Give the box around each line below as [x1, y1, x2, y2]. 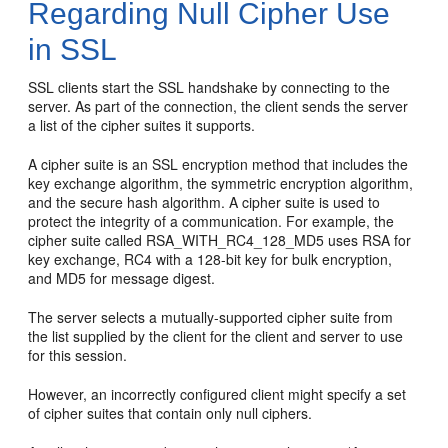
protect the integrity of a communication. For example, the [28, 211, 395, 231]
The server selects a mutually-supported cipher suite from [28, 307, 394, 327]
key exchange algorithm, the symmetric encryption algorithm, [28, 173, 414, 193]
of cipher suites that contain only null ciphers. [28, 403, 313, 423]
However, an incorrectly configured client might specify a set [28, 384, 407, 404]
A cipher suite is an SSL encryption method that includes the [28, 154, 409, 174]
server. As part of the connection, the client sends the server [28, 96, 409, 116]
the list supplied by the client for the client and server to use [28, 326, 404, 346]
